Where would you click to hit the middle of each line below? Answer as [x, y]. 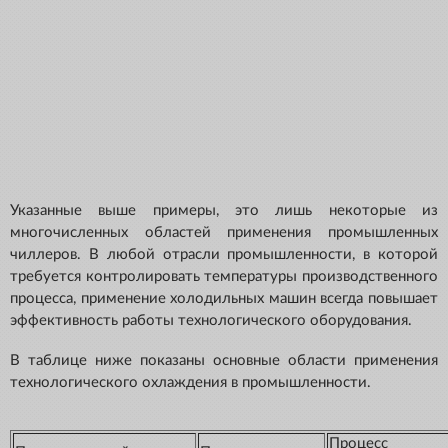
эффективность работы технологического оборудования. [211, 321]
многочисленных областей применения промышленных [224, 233]
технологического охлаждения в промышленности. [190, 383]
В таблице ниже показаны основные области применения [224, 361]
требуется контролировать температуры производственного [224, 277]
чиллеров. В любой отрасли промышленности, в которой [224, 255]
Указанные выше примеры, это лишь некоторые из [224, 211]
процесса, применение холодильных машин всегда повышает [224, 299]
